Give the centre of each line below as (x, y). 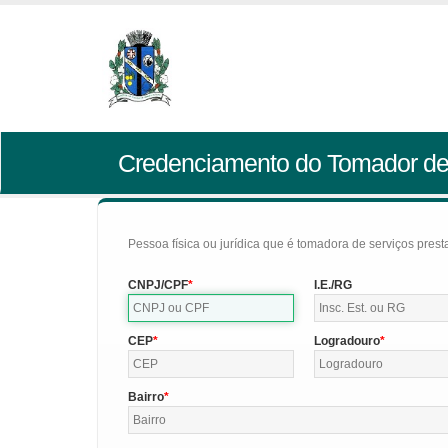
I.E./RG (333, 285)
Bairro (146, 397)
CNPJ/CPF (158, 285)
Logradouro (347, 341)
